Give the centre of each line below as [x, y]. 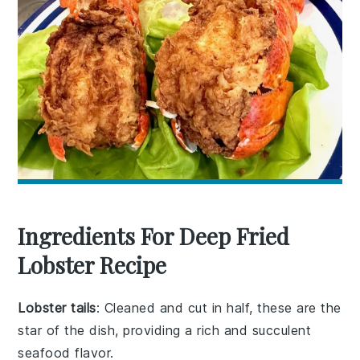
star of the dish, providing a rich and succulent [165, 330]
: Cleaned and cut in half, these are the [219, 307]
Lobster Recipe [92, 264]
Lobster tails [57, 307]
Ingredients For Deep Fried [154, 235]
